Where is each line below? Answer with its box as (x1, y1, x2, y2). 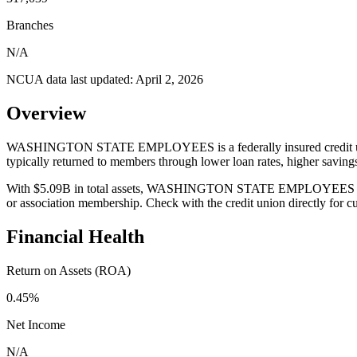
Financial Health (6, 226, 144, 247)
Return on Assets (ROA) (6, 263, 131, 277)
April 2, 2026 (135, 72, 203, 86)
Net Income (6, 317, 65, 331)
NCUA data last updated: (6, 72, 135, 86)
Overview (6, 102, 86, 124)
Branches (6, 18, 53, 32)
